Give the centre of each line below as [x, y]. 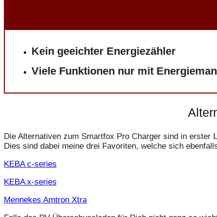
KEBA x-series [30, 182]
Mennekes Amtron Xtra [45, 200]
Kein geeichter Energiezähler [104, 51]
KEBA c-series [30, 164]
